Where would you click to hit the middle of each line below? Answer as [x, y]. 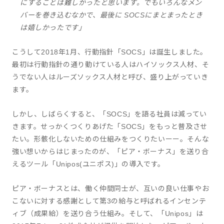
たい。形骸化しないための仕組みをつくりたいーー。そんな [111, 139]
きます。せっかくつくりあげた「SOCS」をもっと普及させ [110, 126]
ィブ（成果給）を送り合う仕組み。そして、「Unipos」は [108, 213]
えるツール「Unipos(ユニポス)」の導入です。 [89, 164]
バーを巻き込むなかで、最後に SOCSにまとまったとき [111, 15]
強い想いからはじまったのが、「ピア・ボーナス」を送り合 [110, 151]
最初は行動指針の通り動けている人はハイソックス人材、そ [111, 64]
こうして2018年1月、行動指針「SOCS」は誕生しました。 [110, 52]
